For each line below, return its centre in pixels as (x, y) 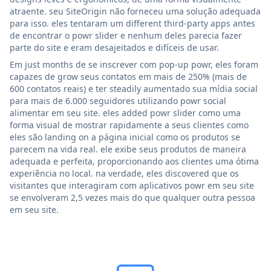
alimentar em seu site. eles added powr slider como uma (125, 113)
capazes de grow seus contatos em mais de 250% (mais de (128, 76)
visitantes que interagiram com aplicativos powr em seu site (132, 185)
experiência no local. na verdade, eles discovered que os (124, 173)
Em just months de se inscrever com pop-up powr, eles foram (134, 64)
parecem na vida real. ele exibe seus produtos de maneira (128, 149)
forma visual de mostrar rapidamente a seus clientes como (129, 125)
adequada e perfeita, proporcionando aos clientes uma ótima (134, 161)
